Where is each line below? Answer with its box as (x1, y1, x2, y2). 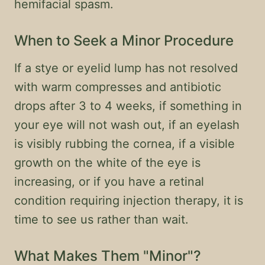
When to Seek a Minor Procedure (14, 32, 234, 49)
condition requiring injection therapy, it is (14, 193, 243, 208)
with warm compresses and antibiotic (14, 80, 221, 94)
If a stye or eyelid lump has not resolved (14, 61, 238, 75)
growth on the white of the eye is (14, 156, 201, 170)
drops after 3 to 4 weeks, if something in (14, 99, 242, 113)
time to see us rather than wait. (14, 212, 189, 227)
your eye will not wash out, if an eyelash (14, 118, 240, 132)
